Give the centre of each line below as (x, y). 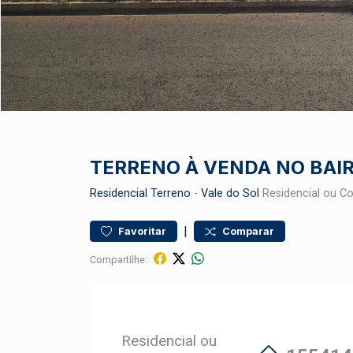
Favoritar (142, 231)
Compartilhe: (119, 259)
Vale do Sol (230, 193)
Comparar (248, 231)
